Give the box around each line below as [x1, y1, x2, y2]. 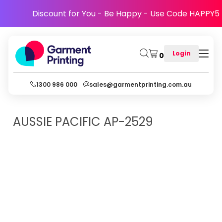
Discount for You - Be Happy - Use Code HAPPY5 [32, 8, 220, 19]
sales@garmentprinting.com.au [89, 80, 192, 89]
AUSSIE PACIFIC [13, 113, 101, 130]
